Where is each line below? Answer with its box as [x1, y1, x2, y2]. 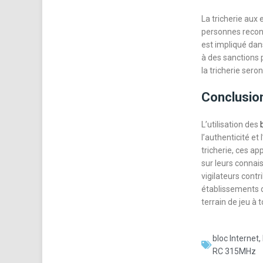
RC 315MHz [213, 247, 256, 257]
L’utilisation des [201, 120, 260, 130]
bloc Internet [213, 234, 259, 244]
